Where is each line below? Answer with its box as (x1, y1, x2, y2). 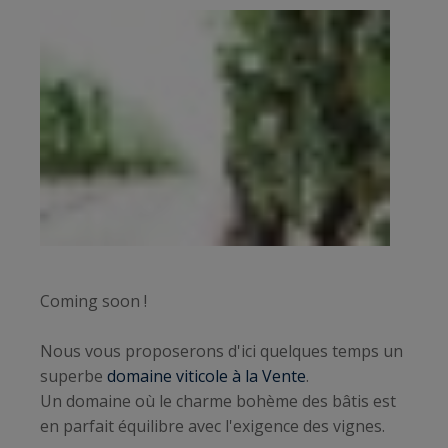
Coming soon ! (40, 290, 147, 313)
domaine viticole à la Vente (107, 365, 306, 388)
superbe (40, 365, 107, 388)
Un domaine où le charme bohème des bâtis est (40, 390, 396, 413)
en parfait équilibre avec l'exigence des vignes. (40, 415, 385, 438)
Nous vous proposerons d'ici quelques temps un (40, 340, 403, 363)
